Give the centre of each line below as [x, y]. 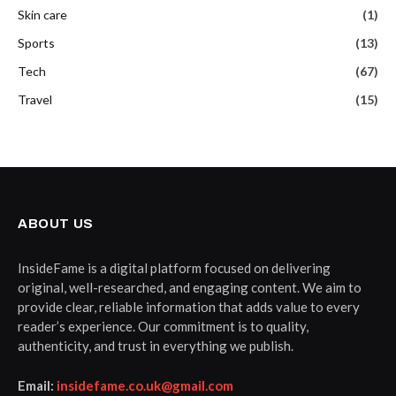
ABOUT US [56, 223]
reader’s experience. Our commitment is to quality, [163, 326]
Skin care [42, 14]
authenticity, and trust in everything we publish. [156, 345]
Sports [36, 42]
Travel [35, 99]
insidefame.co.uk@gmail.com [145, 385]
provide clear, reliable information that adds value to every [189, 306]
